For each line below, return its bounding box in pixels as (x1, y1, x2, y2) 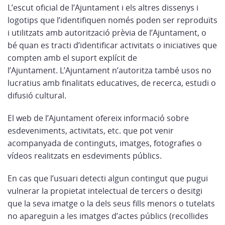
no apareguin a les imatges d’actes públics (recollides (8, 210, 208, 221)
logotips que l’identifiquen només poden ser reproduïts (8, 15, 217, 26)
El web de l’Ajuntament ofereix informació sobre (8, 113, 189, 124)
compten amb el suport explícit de (8, 52, 137, 63)
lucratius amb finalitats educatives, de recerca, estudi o (8, 77, 216, 88)
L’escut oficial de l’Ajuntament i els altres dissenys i (8, 2, 198, 13)
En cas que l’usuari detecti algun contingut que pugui (8, 173, 208, 184)
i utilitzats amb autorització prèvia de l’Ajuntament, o (8, 27, 206, 38)
